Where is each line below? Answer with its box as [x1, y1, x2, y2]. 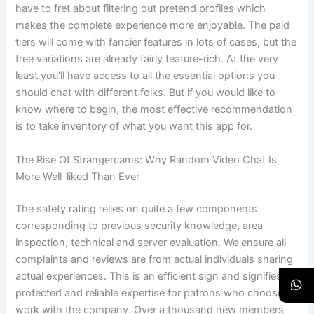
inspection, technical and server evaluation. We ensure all [15, 235, 287, 249]
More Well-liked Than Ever [15, 170, 140, 183]
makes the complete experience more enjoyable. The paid [15, 19, 290, 32]
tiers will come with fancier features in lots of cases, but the [15, 36, 297, 49]
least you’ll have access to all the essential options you [15, 69, 275, 83]
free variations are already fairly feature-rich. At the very [15, 53, 279, 66]
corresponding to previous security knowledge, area [15, 219, 264, 232]
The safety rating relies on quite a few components [15, 202, 258, 215]
